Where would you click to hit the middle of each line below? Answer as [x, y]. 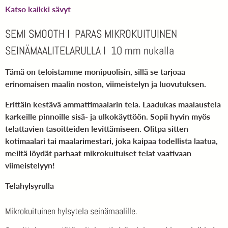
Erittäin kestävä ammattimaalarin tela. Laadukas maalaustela [113, 104]
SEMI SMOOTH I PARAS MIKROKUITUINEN [91, 34]
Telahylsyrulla [30, 186]
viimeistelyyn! [30, 165]
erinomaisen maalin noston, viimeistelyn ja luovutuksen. [106, 84]
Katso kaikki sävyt [38, 9]
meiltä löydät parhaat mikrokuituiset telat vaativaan [98, 153]
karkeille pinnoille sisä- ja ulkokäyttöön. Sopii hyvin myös [108, 117]
